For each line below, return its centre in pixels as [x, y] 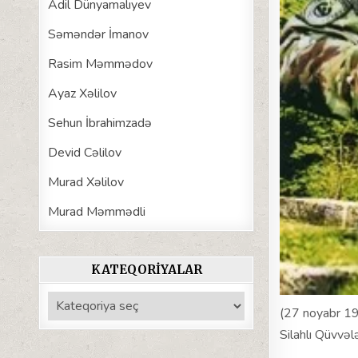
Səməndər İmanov [99, 34]
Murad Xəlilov [86, 182]
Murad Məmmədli [97, 211]
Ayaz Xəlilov [83, 93]
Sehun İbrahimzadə [100, 123]
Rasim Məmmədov [101, 64]
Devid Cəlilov [85, 152]
